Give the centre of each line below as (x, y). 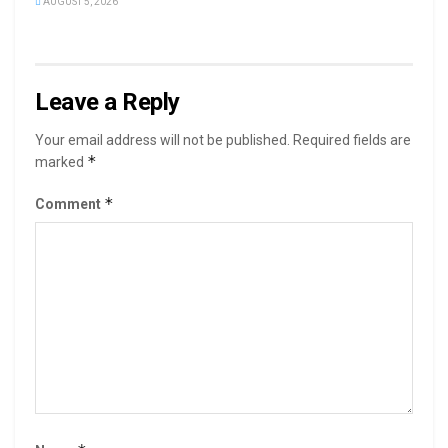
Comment (69, 204)
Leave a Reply (107, 102)
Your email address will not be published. (162, 140)
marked (61, 162)
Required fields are (352, 140)
